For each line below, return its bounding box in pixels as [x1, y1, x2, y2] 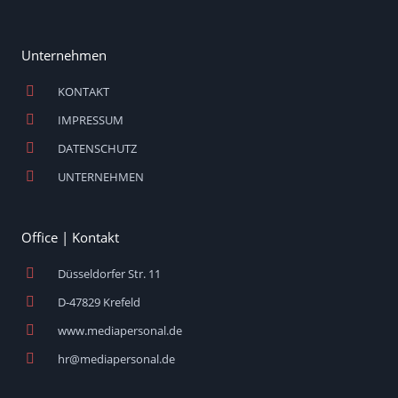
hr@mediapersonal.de [58, 351, 175, 368]
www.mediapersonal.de [58, 322, 182, 339]
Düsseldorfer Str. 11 [58, 266, 161, 283]
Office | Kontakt [21, 228, 119, 247]
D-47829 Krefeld [58, 294, 140, 311]
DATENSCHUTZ [58, 140, 137, 157]
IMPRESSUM [58, 112, 123, 129]
